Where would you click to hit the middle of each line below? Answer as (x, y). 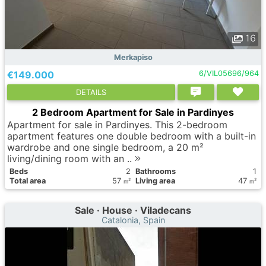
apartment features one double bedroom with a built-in (132, 136)
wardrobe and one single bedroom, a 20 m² (105, 147)
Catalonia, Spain (133, 220)
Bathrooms (156, 171)
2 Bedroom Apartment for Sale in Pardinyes (133, 112)
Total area (28, 181)
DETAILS (91, 92)
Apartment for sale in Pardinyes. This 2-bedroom (117, 125)
